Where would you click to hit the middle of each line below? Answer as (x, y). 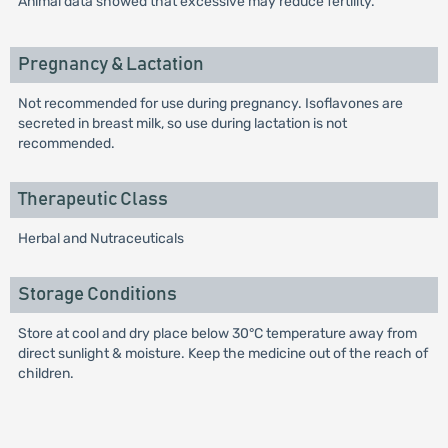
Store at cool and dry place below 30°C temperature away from (217, 333)
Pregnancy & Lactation (110, 64)
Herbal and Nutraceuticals (100, 238)
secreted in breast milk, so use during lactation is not (182, 123)
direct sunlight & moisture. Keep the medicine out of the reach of (222, 353)
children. (45, 373)
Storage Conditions (97, 294)
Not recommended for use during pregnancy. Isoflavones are (210, 103)
